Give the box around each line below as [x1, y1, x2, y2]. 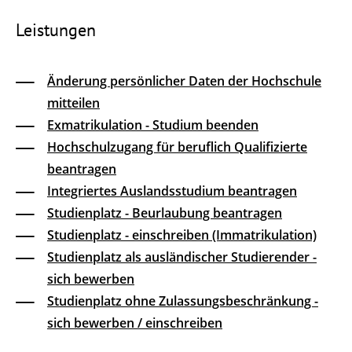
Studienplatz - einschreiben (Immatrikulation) [47, 226, 317, 244]
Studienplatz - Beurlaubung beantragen [47, 204, 282, 222]
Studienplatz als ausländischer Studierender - [47, 248, 317, 266]
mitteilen [47, 94, 100, 112]
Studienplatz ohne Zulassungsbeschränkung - [47, 292, 318, 310]
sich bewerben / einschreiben [47, 314, 222, 332]
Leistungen [16, 19, 96, 42]
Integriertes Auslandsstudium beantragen [47, 182, 297, 200]
